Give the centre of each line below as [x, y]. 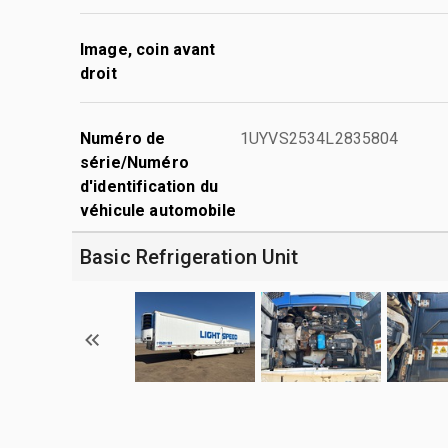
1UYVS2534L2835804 [319, 138]
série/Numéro [134, 162]
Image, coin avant [148, 49]
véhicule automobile [158, 210]
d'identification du [149, 186]
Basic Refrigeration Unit [189, 256]
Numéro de [123, 138]
